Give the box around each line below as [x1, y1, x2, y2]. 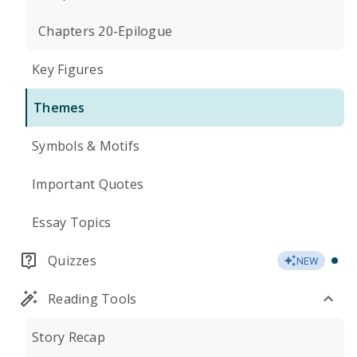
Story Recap [32, 328, 105, 346]
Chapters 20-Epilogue [38, 22, 172, 40]
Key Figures [32, 61, 104, 78]
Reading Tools [48, 290, 137, 308]
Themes [33, 99, 85, 116]
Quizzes [48, 252, 96, 269]
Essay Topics [32, 214, 111, 231]
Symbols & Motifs [32, 137, 139, 155]
